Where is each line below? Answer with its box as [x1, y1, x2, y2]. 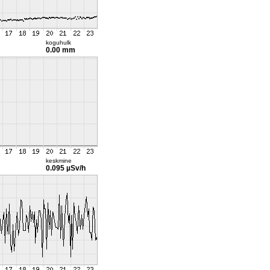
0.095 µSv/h [45, 164, 86, 172]
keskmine [45, 157, 72, 164]
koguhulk [45, 39, 71, 46]
